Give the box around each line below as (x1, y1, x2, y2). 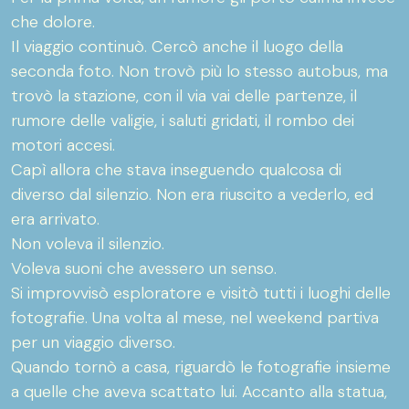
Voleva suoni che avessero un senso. (11, 257, 277, 279)
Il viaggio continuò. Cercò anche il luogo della (11, 36, 343, 58)
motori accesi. (11, 134, 115, 156)
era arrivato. (11, 208, 100, 230)
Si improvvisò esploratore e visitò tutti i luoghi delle (11, 282, 391, 304)
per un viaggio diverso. (11, 331, 175, 353)
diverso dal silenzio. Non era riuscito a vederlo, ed (11, 184, 373, 205)
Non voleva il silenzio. (11, 233, 164, 255)
